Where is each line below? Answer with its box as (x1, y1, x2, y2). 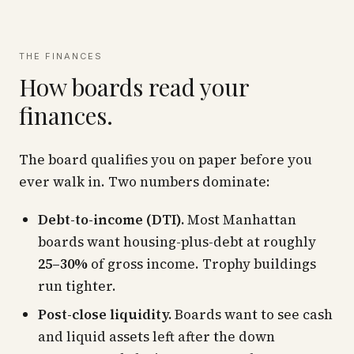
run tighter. (38, 277, 116, 296)
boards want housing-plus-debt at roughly (38, 232, 316, 251)
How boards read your (19, 71, 249, 103)
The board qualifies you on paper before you (19, 150, 312, 169)
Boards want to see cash (171, 305, 333, 324)
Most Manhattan (184, 210, 296, 229)
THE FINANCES (19, 51, 103, 62)
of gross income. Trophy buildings (88, 254, 316, 273)
